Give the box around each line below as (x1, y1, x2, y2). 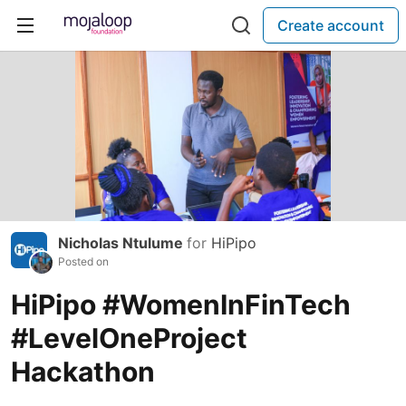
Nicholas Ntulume (58, 234, 187, 253)
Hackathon (11, 355, 155, 389)
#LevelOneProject (11, 322, 247, 355)
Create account (277, 16, 384, 34)
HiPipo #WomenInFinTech (11, 288, 351, 322)
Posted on (58, 255, 109, 269)
